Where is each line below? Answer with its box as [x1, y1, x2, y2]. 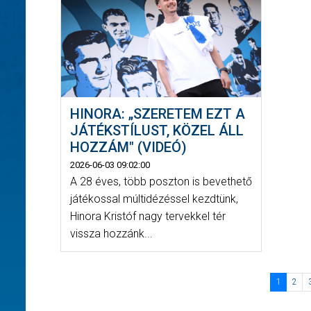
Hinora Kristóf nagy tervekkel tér [69, 210, 226, 224]
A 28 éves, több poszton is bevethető [69, 175, 252, 189]
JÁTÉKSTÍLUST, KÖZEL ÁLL [69, 122, 244, 140]
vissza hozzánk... [69, 227, 153, 241]
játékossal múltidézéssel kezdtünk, [69, 192, 238, 206]
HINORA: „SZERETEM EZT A [69, 106, 245, 123]
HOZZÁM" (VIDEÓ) [69, 139, 187, 156]
